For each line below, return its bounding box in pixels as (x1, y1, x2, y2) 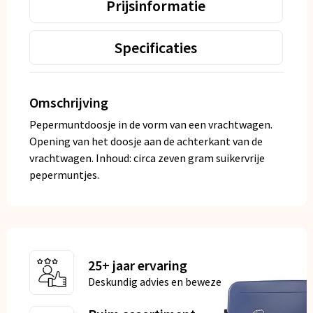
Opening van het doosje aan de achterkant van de (29, 134, 263, 149)
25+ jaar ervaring (87, 256, 187, 275)
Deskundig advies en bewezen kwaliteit (87, 275, 273, 289)
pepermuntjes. (29, 168, 99, 182)
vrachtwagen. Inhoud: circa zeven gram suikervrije (29, 151, 265, 166)
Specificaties (115, 38, 197, 58)
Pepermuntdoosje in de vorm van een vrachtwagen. (29, 117, 272, 132)
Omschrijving (29, 94, 108, 112)
